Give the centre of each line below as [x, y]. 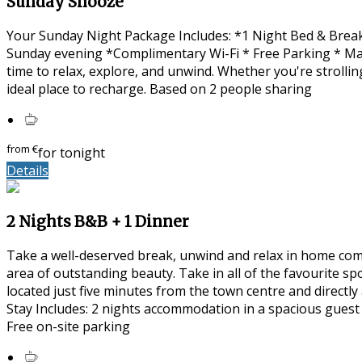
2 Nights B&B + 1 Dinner [98, 221]
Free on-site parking [68, 326]
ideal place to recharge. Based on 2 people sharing [159, 88]
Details [27, 171]
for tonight [72, 153]
